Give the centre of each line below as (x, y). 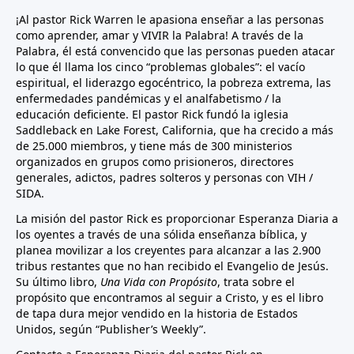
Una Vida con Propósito (159, 282)
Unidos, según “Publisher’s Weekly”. (111, 330)
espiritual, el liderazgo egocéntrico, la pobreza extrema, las (173, 83)
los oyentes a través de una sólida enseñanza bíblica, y (161, 235)
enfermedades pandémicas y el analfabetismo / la (149, 99)
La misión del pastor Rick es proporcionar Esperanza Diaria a (177, 219)
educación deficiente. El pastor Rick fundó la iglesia (152, 115)
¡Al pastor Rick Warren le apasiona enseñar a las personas (170, 20)
